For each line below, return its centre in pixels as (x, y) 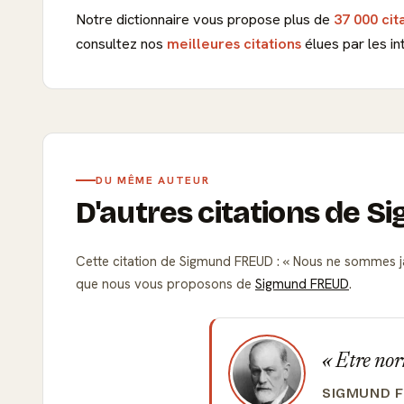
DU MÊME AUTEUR (153, 180)
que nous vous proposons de (165, 284)
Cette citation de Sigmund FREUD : (179, 261)
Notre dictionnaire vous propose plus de (205, 19)
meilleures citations (234, 43)
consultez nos (121, 43)
